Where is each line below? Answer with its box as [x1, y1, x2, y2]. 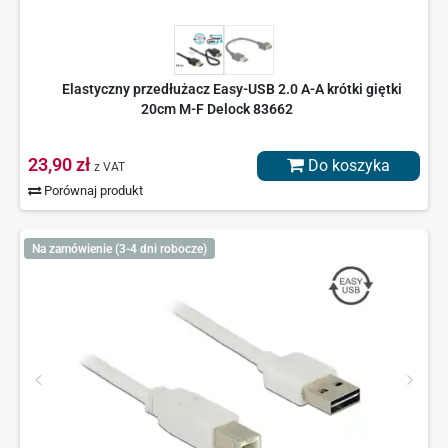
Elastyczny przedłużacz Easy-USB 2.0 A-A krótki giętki [61, 81, 402, 98]
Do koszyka [304, 156, 390, 176]
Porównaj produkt [41, 183, 144, 199]
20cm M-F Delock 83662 [140, 101, 293, 118]
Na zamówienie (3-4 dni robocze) [31, 241, 207, 256]
